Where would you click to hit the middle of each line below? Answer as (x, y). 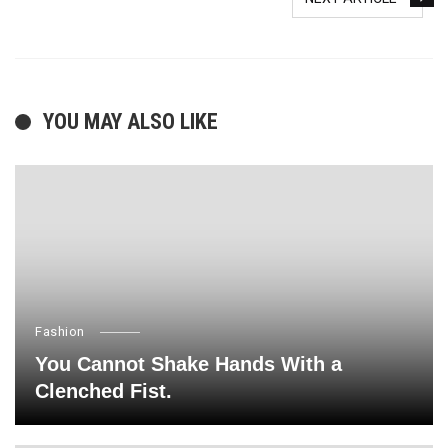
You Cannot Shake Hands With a (188, 364)
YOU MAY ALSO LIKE (130, 122)
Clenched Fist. (103, 391)
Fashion (60, 332)
